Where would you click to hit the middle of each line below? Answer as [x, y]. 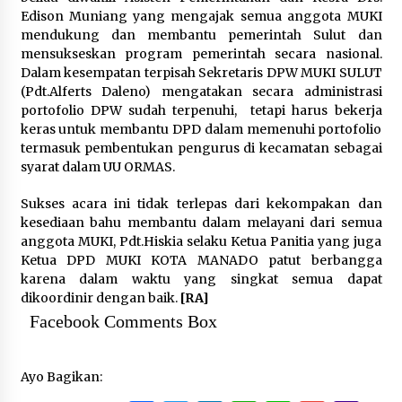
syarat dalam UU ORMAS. [97, 167]
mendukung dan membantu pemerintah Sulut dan [201, 35]
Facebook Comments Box [123, 321]
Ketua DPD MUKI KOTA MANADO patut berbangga [201, 260]
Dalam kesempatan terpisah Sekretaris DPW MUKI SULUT [201, 73]
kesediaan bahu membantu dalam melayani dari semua [201, 223]
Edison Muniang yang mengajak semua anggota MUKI [201, 16]
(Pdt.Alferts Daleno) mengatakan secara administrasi [201, 92]
